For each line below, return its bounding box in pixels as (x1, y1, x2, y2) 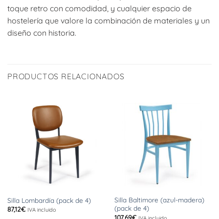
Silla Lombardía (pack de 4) (7, 196, 91, 204)
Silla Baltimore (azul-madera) (114, 196, 204, 204)
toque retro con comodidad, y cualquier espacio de (7, 3, 192, 13)
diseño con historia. (7, 27, 76, 38)
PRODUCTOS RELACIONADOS (7, 71, 125, 81)
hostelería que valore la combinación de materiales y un (7, 15, 210, 25)
